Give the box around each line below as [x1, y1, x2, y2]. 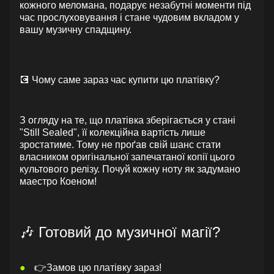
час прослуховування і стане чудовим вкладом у [20, 12, 239, 23]
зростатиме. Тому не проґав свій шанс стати [20, 139, 221, 150]
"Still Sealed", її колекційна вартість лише [20, 127, 206, 138]
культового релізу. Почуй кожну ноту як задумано [20, 164, 240, 174]
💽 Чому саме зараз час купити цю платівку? [20, 75, 220, 85]
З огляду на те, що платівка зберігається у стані [20, 115, 235, 125]
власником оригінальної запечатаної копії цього [20, 152, 235, 162]
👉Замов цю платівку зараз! [34, 262, 161, 273]
